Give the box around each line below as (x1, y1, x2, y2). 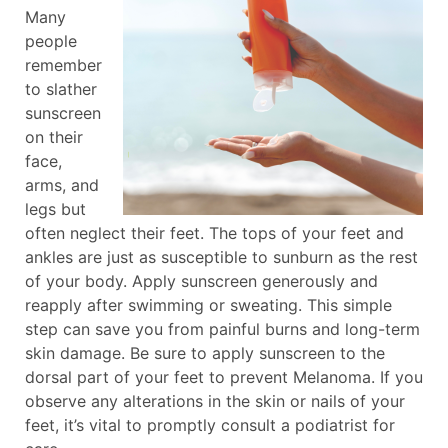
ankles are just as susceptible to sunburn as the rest (25, 246, 418, 267)
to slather (25, 78, 97, 99)
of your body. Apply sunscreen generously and (25, 270, 378, 291)
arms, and (25, 174, 99, 195)
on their (25, 126, 83, 147)
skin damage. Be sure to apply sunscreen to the (25, 342, 385, 363)
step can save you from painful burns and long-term (25, 318, 420, 339)
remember (25, 54, 102, 75)
